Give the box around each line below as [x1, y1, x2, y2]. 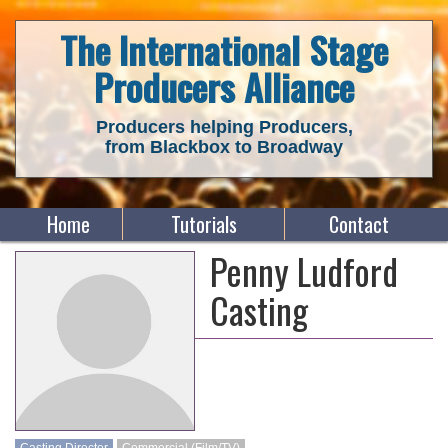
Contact [329, 209, 389, 239]
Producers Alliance [94, 60, 354, 113]
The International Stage [60, 23, 388, 76]
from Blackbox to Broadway [105, 137, 343, 157]
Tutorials [170, 209, 237, 239]
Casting [210, 283, 308, 336]
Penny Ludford [210, 244, 398, 297]
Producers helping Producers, [95, 117, 353, 137]
